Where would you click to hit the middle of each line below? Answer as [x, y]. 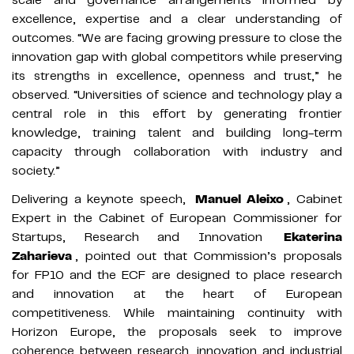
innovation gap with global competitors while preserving [177, 56]
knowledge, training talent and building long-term [177, 132]
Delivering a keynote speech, [102, 199]
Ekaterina [303, 237]
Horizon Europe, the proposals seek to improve [177, 331]
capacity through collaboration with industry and [177, 151]
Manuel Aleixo [239, 199]
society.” [36, 170]
